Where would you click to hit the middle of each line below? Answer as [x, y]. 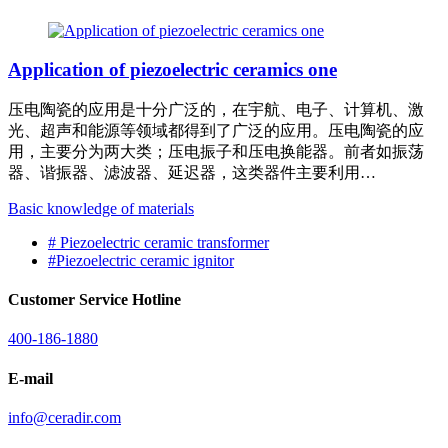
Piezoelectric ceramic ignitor [145, 260]
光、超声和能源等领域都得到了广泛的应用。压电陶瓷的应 [216, 130]
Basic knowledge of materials [101, 208]
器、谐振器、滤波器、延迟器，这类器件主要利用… [192, 172]
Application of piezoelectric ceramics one [172, 69]
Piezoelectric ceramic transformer [162, 242]
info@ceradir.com [64, 417]
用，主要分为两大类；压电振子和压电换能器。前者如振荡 [216, 151]
